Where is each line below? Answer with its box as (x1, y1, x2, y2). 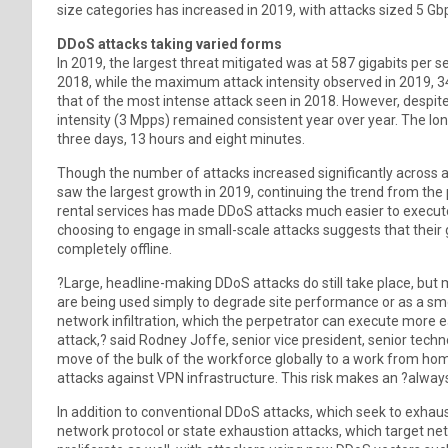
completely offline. (57, 240, 175, 257)
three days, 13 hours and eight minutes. (57, 130, 308, 147)
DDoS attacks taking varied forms (57, 35, 282, 52)
